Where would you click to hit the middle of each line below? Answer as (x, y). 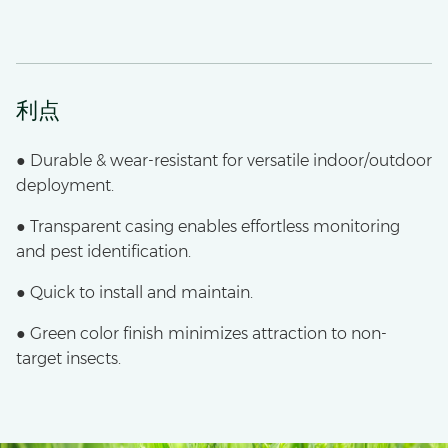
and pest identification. (103, 251)
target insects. (68, 358)
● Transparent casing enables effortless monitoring (208, 226)
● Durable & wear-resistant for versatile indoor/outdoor (224, 160)
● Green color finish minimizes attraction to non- (201, 333)
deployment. (65, 185)
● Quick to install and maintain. (134, 292)
